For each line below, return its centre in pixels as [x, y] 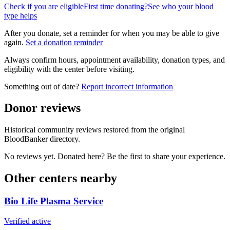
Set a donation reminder [64, 42]
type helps [21, 15]
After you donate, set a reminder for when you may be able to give [112, 33]
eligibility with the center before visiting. [69, 69]
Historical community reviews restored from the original [94, 130]
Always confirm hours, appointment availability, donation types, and [114, 60]
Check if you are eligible [44, 6]
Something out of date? [42, 86]
